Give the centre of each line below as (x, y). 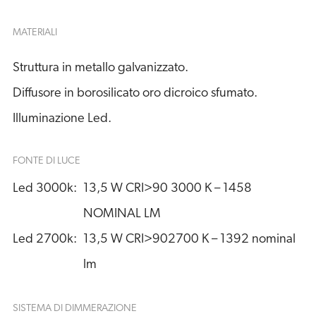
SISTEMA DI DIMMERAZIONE (74, 309)
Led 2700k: (44, 240)
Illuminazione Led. (62, 119)
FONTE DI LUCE (46, 161)
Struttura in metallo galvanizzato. (100, 68)
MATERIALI (35, 32)
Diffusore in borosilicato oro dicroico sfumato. (135, 94)
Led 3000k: (44, 189)
